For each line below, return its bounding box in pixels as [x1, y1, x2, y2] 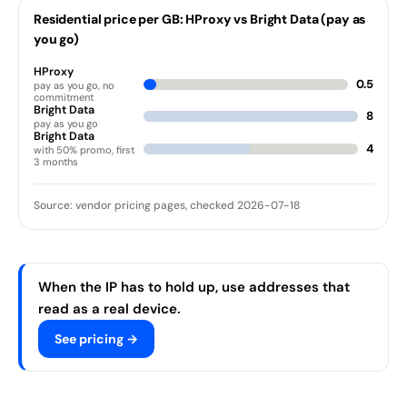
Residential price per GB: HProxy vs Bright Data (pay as [34, 11, 366, 28]
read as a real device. [37, 300, 181, 319]
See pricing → [54, 331, 138, 348]
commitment [34, 90, 94, 104]
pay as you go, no [34, 78, 114, 92]
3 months [34, 154, 78, 168]
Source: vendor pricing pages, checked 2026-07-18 [34, 198, 300, 213]
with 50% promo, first [34, 143, 134, 156]
